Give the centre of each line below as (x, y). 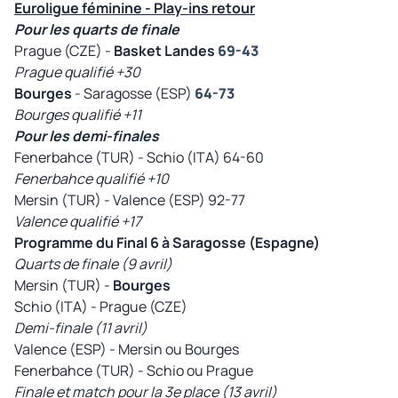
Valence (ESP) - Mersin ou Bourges (127, 349)
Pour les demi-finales (87, 135)
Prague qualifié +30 (77, 72)
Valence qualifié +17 (78, 221)
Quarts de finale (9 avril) (93, 263)
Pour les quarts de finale (97, 29)
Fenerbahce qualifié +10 (92, 178)
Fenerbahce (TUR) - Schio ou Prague (134, 370)
